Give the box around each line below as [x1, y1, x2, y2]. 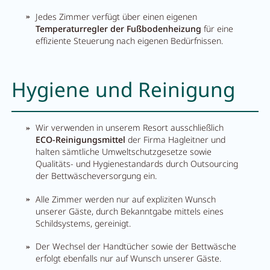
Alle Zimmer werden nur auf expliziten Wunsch [36, 193, 216, 205]
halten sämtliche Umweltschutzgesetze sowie [36, 146, 212, 158]
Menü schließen [213, 196, 269, 206]
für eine [201, 22, 234, 34]
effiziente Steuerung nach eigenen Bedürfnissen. [36, 34, 224, 46]
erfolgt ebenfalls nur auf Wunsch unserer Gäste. [36, 253, 224, 265]
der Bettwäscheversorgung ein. [36, 170, 160, 182]
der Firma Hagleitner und [125, 134, 226, 146]
